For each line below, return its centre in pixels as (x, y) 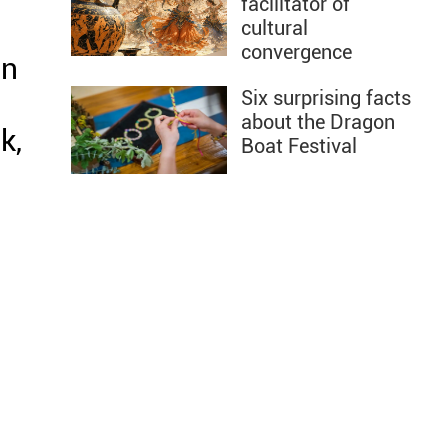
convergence (296, 52)
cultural (274, 28)
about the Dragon (318, 122)
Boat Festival (299, 146)
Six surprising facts (326, 98)
